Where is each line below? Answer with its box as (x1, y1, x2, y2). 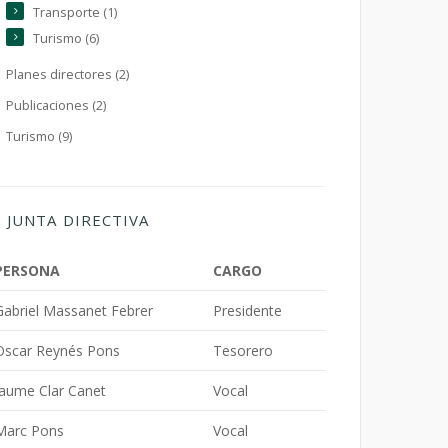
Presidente (213, 301, 282, 320)
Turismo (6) (33, 30, 99, 47)
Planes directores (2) (6, 66, 129, 83)
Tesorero (213, 341, 273, 360)
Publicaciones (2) (6, 97, 106, 114)
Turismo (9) (6, 128, 72, 145)
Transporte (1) (33, 4, 117, 21)
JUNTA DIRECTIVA (7, 210, 149, 230)
